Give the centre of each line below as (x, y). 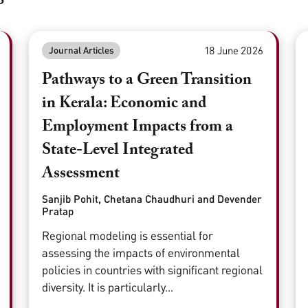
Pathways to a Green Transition (147, 80)
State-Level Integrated (118, 151)
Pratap (58, 211)
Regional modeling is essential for (128, 236)
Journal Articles (81, 51)
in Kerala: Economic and (124, 104)
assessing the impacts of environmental (141, 253)
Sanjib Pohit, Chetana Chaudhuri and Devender (152, 199)
